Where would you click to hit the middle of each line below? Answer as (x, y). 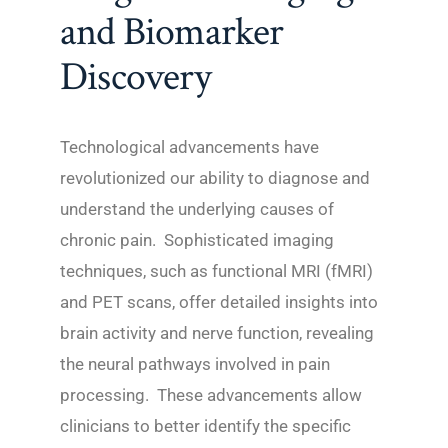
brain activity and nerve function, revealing (217, 333)
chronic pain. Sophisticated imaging (197, 240)
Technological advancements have (189, 147)
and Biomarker (172, 32)
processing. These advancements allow (211, 395)
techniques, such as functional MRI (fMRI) (216, 271)
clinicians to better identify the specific (205, 426)
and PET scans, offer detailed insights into (219, 302)
